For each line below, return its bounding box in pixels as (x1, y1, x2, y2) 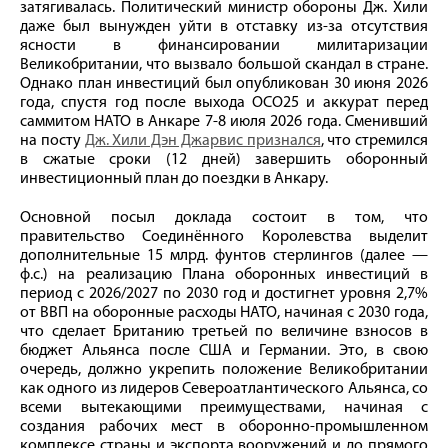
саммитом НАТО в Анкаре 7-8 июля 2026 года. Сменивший (20, 113, 428, 130)
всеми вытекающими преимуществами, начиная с (20, 399, 428, 416)
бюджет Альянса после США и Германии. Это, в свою (20, 342, 428, 359)
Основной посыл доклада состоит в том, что (20, 209, 428, 226)
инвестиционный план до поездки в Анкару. (20, 170, 328, 187)
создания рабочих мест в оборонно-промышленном (20, 418, 428, 435)
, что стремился (320, 132, 428, 149)
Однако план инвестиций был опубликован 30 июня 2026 (20, 75, 428, 92)
